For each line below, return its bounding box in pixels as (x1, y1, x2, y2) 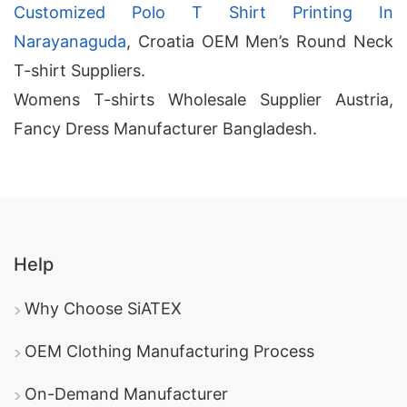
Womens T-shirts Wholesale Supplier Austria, (14, 90, 393, 109)
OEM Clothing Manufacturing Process (25, 342, 314, 361)
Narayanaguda (14, 32, 126, 51)
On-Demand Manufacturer (25, 384, 228, 403)
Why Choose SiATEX (25, 299, 182, 318)
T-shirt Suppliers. (14, 61, 145, 80)
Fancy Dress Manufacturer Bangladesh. (14, 119, 317, 138)
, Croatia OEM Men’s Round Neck (126, 32, 393, 51)
